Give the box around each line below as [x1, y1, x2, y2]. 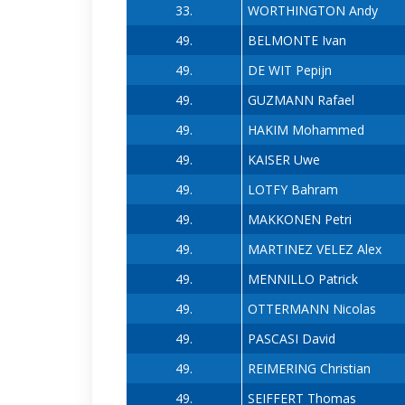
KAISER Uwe [247, 151, 320, 169]
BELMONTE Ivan [247, 32, 346, 50]
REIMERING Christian [247, 360, 371, 378]
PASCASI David [247, 330, 335, 348]
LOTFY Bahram [247, 181, 338, 199]
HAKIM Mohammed [247, 121, 364, 139]
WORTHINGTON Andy [247, 2, 378, 20]
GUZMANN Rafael [247, 91, 354, 109]
